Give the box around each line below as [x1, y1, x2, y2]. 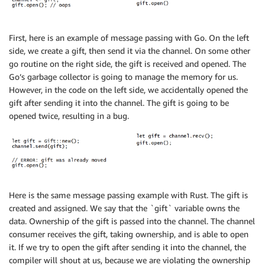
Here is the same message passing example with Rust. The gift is [9, 190, 248, 201]
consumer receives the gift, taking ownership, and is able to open [9, 229, 248, 240]
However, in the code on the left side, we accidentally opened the [9, 84, 248, 95]
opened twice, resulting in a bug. [9, 110, 129, 121]
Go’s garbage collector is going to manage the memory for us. [9, 71, 238, 82]
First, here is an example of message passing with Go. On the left [9, 32, 249, 43]
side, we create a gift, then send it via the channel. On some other [9, 45, 250, 56]
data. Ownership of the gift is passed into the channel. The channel [9, 216, 255, 227]
